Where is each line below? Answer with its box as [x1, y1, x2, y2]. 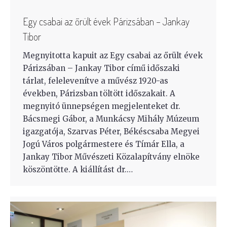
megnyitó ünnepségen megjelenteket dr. [23, 101, 180, 111]
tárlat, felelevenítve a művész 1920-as [23, 76, 168, 86]
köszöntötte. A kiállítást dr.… [23, 165, 133, 175]
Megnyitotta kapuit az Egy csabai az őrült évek [23, 51, 203, 61]
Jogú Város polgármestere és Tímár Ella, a [23, 139, 184, 149]
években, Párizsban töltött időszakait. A [23, 89, 175, 99]
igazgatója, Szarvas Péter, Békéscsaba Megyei [23, 127, 200, 137]
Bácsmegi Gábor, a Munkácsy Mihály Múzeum [23, 114, 199, 124]
